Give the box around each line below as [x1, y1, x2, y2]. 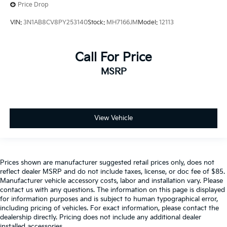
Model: [138, 19, 159, 26]
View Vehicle [94, 113, 133, 122]
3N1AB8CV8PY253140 [23, 19, 88, 26]
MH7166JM [106, 19, 138, 26]
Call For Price [75, 50, 152, 65]
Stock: [88, 19, 106, 26]
